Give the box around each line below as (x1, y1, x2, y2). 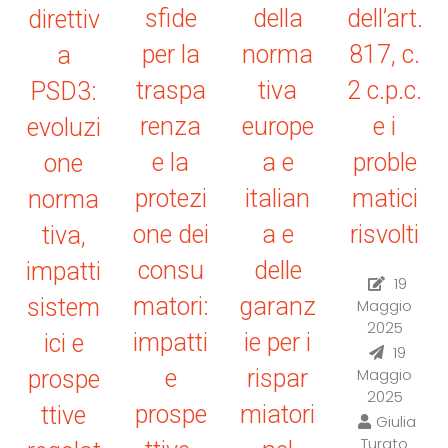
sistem (27, 292, 100, 322)
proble (352, 148, 417, 178)
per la (141, 40, 200, 70)
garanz (239, 292, 316, 322)
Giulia (376, 411, 416, 433)
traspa (135, 76, 206, 106)
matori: (132, 292, 209, 322)
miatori (240, 400, 315, 430)
